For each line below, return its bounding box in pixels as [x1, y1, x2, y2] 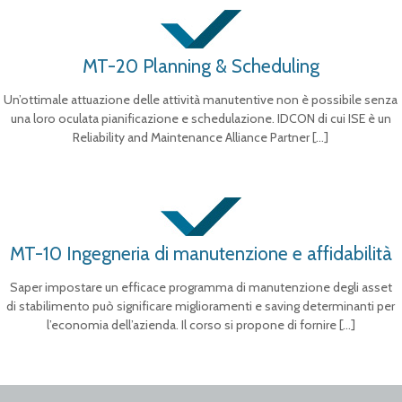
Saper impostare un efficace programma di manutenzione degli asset [9, 279, 392, 295]
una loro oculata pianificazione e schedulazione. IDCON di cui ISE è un [10, 110, 391, 127]
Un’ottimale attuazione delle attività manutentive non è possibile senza [4, 92, 398, 108]
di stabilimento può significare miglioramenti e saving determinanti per [6, 298, 396, 314]
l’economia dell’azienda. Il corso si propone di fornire [46, 317, 336, 333]
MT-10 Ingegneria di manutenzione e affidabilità [9, 242, 392, 265]
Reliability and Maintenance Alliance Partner [73, 129, 310, 145]
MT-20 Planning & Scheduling [82, 55, 319, 77]
